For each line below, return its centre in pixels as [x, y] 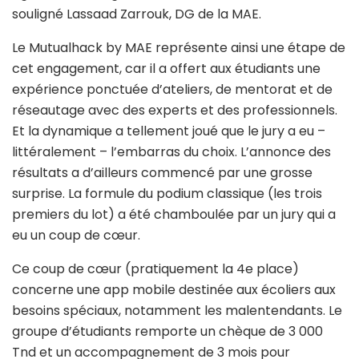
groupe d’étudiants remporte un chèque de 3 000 [167, 331]
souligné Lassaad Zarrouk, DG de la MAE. [137, 14]
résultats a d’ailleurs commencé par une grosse [162, 172]
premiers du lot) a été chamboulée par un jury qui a [174, 214]
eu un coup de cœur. [76, 235]
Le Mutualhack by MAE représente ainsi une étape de [179, 47]
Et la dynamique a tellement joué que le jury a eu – [169, 131]
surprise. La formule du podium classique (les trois [167, 193]
